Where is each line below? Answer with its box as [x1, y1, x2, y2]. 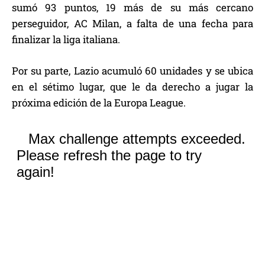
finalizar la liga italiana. [12, 32, 120, 46]
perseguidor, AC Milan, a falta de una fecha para [12, 16, 253, 30]
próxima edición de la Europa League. [12, 95, 186, 109]
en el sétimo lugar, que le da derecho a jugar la [12, 79, 253, 93]
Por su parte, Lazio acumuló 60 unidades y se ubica [12, 63, 253, 77]
